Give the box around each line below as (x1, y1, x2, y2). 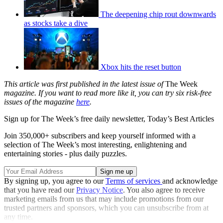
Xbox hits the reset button (101, 63, 181, 72)
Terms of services (106, 177, 162, 186)
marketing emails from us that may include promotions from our (4, 195, 204, 204)
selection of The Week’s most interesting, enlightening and (4, 140, 187, 149)
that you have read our (4, 186, 76, 195)
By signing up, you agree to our (4, 177, 106, 186)
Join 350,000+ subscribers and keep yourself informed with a (4, 131, 196, 140)
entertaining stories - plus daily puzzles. (4, 149, 127, 158)
